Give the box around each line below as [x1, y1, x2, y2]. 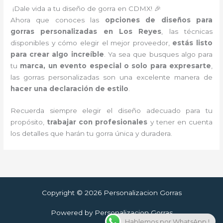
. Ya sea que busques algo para [104, 50, 213, 58]
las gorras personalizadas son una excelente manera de [10, 73, 213, 81]
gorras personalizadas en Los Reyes [10, 27, 162, 35]
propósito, [10, 118, 47, 126]
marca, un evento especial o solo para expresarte [20, 61, 211, 70]
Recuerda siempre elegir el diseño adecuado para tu [10, 107, 213, 115]
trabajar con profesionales [47, 118, 148, 126]
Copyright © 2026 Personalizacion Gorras [41, 189, 182, 197]
